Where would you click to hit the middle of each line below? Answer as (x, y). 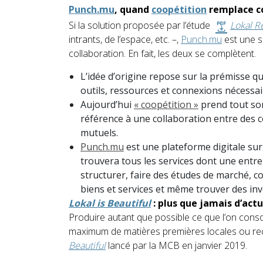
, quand (133, 10)
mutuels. (99, 133)
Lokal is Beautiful (110, 203)
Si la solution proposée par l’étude (141, 26)
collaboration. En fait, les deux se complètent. (162, 54)
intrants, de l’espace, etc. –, (125, 40)
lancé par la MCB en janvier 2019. (176, 246)
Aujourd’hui (107, 105)
